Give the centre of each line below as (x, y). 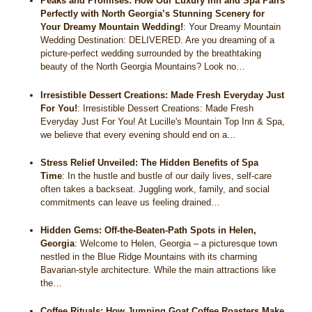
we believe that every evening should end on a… (139, 134)
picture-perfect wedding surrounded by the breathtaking (151, 54)
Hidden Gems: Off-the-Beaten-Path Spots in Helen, (149, 230)
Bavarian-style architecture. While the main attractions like (158, 270)
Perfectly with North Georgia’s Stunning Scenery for (153, 14)
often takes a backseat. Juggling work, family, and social (155, 189)
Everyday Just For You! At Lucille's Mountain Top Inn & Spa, (163, 121)
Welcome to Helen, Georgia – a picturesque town (179, 243)
